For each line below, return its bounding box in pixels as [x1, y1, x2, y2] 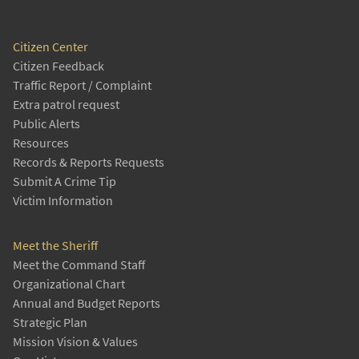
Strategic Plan [13, 314, 87, 331]
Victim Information [13, 192, 113, 209]
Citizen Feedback [13, 58, 104, 75]
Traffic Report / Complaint [13, 77, 151, 94]
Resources [13, 135, 69, 151]
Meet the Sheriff [13, 237, 98, 254]
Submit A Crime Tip [13, 173, 116, 190]
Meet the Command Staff [13, 256, 145, 273]
